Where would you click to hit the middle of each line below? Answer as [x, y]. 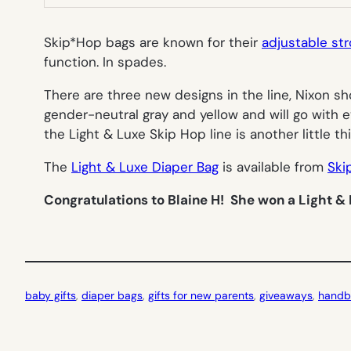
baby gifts [51, 295]
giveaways [286, 295]
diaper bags [112, 295]
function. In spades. [105, 62]
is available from [273, 166]
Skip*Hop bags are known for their [153, 42]
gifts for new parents [201, 295]
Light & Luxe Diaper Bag [145, 166]
